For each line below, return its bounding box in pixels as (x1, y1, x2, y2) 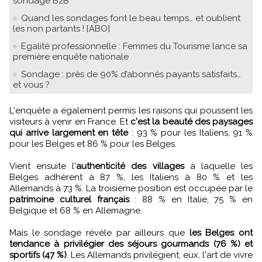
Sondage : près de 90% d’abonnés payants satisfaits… (21, 68, 241, 80)
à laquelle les (184, 160, 253, 171)
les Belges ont (189, 227, 253, 238)
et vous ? (13, 79, 50, 90)
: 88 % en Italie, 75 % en (129, 194, 253, 205)
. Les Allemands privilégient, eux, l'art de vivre (67, 249, 253, 260)
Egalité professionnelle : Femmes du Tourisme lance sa (21, 40, 247, 51)
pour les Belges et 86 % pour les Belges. (9, 138, 177, 149)
